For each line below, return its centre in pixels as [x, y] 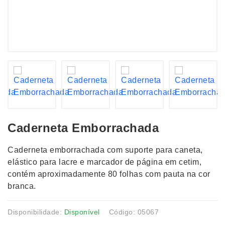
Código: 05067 [134, 212]
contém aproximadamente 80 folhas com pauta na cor [109, 174]
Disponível [82, 212]
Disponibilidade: [36, 212]
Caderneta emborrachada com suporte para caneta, [105, 150]
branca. [22, 186]
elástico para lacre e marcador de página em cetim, [104, 162]
